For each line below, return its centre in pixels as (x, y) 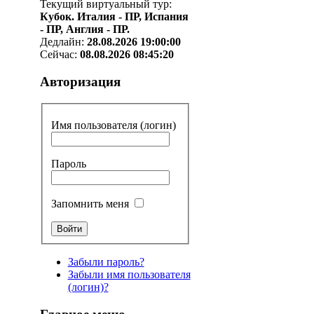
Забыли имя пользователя (129, 275)
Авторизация (80, 82)
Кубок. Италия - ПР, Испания (114, 17)
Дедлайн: (63, 42)
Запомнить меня (90, 204)
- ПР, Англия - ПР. (84, 29)
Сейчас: (60, 55)
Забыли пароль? (106, 262)
